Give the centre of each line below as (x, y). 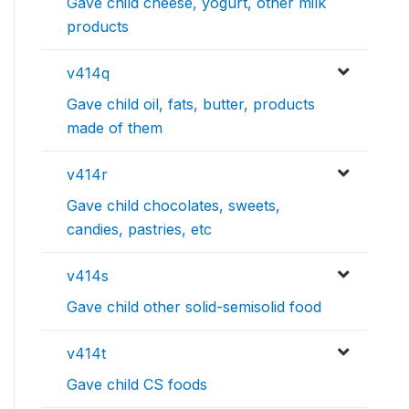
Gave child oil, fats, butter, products (191, 104)
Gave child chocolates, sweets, (173, 205)
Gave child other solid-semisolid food (194, 306)
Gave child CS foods (137, 384)
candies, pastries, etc (139, 229)
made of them (115, 127)
